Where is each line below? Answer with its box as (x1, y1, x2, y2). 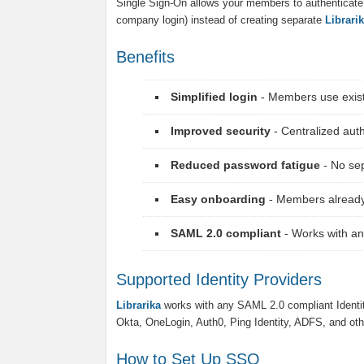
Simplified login (171, 90, 258, 103)
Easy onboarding (171, 193, 266, 206)
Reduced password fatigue (171, 158, 320, 171)
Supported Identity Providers (116, 271, 322, 288)
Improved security (171, 124, 271, 137)
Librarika (116, 299, 161, 311)
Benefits (116, 48, 175, 66)
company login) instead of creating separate (116, 14, 325, 26)
